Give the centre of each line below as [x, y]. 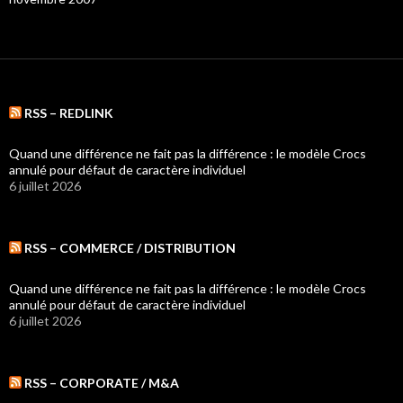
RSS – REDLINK [69, 112]
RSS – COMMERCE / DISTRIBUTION [130, 247]
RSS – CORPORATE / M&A [102, 382]
